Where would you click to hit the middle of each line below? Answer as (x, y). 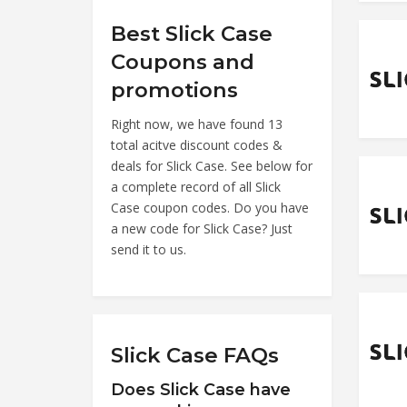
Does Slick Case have (201, 389)
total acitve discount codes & (197, 144)
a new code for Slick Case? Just (202, 228)
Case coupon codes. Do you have (210, 207)
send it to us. (149, 249)
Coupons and (183, 61)
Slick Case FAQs (195, 355)
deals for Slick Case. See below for (212, 165)
